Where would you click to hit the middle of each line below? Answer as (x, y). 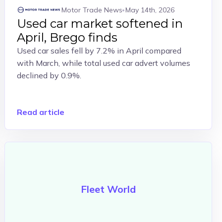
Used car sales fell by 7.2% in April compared (99, 51)
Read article (41, 112)
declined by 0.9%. (49, 75)
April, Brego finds (67, 37)
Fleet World (109, 189)
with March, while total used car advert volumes (104, 63)
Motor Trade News (92, 10)
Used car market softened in (100, 24)
